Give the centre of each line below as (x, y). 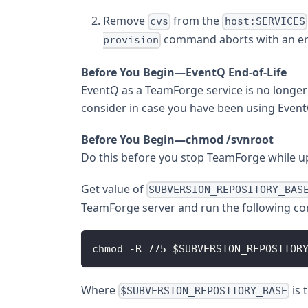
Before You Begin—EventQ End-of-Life (184, 72)
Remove (125, 21)
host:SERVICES (265, 22)
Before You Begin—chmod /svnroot (177, 139)
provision (131, 40)
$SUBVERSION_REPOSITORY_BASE (204, 291)
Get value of (114, 189)
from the (197, 21)
